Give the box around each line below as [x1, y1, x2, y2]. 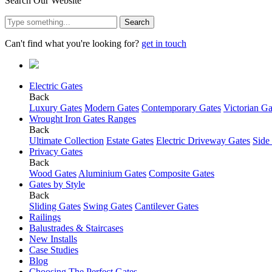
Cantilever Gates [135, 201, 199, 211]
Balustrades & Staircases [29, 223, 123, 233]
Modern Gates [84, 103, 139, 113]
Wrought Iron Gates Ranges [29, 114, 136, 124]
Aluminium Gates [78, 168, 146, 178]
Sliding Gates [29, 201, 81, 211]
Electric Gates [29, 81, 83, 91]
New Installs [29, 234, 77, 244]
